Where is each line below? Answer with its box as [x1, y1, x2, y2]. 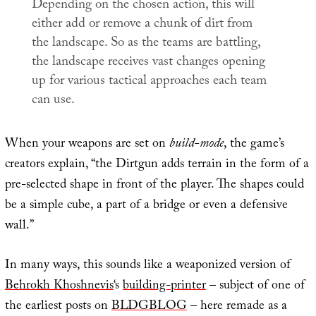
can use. [31, 90, 75, 113]
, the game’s [223, 134, 284, 157]
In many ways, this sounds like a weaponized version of [4, 255, 291, 278]
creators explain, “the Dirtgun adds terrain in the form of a [4, 154, 309, 177]
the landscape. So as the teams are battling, [31, 32, 260, 56]
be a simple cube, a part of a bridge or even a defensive [4, 195, 288, 218]
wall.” [4, 216, 34, 238]
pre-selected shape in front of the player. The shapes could [4, 175, 304, 197]
